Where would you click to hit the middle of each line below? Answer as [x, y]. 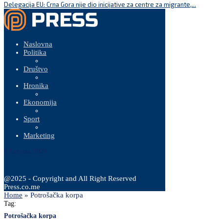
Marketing [39, 135]
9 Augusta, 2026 [25, 151]
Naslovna [38, 44]
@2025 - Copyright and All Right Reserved [70, 178]
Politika [35, 52]
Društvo [36, 69]
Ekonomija [40, 102]
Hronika [36, 86]
